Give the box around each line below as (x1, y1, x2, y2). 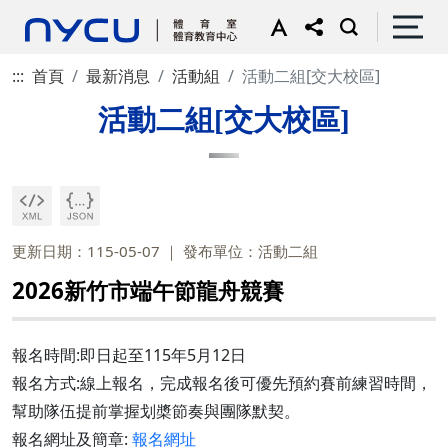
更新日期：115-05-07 (12, 241, 160, 261)
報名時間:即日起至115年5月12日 (12, 344, 246, 366)
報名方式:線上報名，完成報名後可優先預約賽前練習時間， (12, 372, 432, 394)
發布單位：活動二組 (183, 241, 318, 261)
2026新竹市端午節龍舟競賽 (12, 275, 284, 306)
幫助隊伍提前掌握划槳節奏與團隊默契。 (12, 400, 300, 422)
